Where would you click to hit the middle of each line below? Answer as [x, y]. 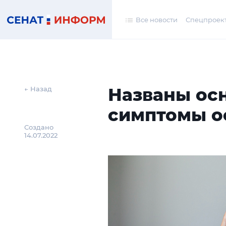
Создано [39, 127]
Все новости [156, 19]
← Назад [38, 89]
